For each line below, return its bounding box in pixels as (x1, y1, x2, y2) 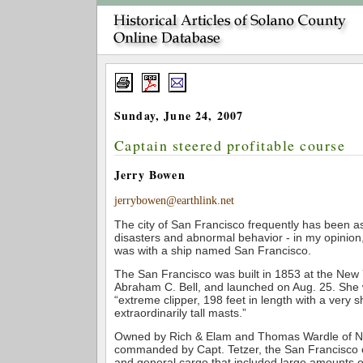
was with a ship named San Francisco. (114, 243, 311, 257)
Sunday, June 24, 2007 (114, 106, 244, 124)
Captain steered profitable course (114, 135, 346, 155)
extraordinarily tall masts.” (114, 305, 246, 319)
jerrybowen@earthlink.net (114, 194, 234, 207)
